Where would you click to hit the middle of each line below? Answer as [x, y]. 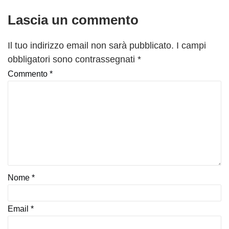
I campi [191, 45]
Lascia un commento [73, 20]
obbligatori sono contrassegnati [73, 59]
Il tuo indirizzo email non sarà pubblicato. [91, 45]
